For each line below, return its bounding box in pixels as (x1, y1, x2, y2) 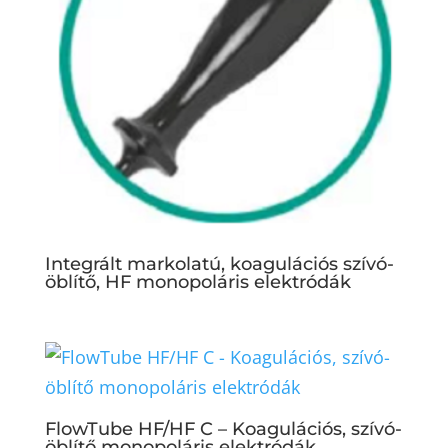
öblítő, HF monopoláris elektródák (44, 271, 351, 294)
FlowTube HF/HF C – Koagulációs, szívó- (44, 417, 402, 440)
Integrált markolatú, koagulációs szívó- (44, 253, 394, 276)
